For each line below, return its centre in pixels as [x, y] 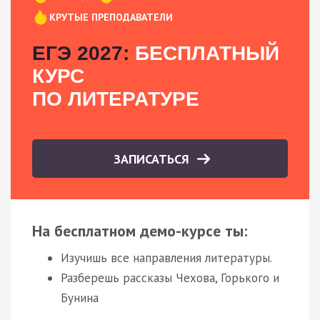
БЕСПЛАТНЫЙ [204, 53]
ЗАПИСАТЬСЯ [153, 159]
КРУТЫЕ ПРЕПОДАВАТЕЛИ [111, 17]
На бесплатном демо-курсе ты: [140, 230]
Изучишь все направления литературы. [166, 257]
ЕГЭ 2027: [81, 53]
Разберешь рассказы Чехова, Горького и [170, 277]
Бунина [80, 297]
